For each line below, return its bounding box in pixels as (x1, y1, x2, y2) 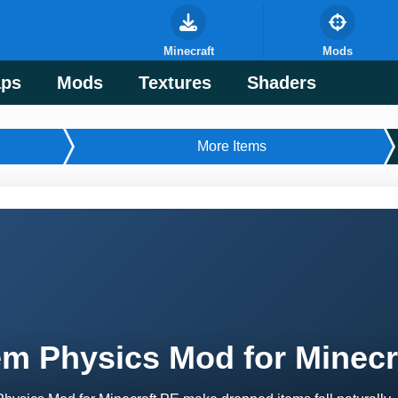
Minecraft (163, 44, 214, 58)
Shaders (247, 73, 316, 92)
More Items (196, 139, 267, 154)
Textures (139, 73, 211, 92)
